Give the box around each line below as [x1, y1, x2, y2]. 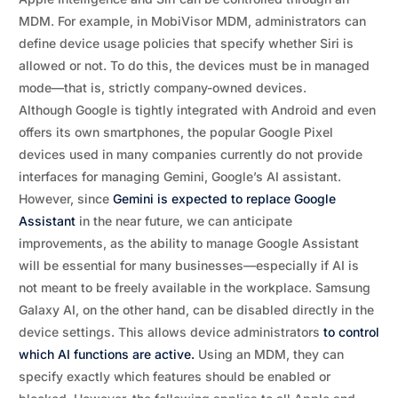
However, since [18, 191, 113, 206]
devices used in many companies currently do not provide [18, 147, 362, 162]
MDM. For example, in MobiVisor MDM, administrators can [18, 13, 366, 28]
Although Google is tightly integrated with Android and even [18, 102, 376, 117]
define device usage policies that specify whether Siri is [18, 36, 354, 51]
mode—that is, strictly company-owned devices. [18, 80, 306, 95]
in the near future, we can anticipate [75, 213, 292, 228]
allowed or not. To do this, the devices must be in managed [18, 58, 370, 73]
